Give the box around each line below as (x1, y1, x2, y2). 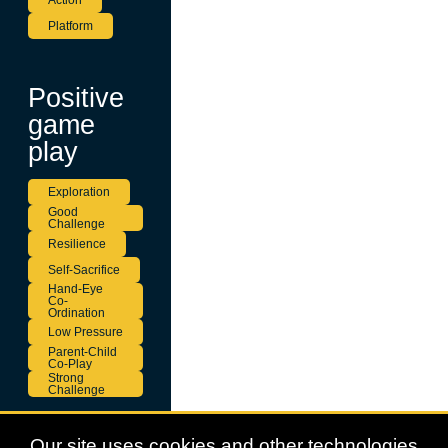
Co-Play (48, 356, 92, 371)
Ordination (48, 305, 105, 320)
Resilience (48, 236, 106, 251)
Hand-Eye (48, 281, 103, 296)
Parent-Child (48, 344, 117, 359)
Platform (48, 19, 93, 34)
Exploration (48, 184, 110, 199)
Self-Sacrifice (48, 262, 120, 277)
